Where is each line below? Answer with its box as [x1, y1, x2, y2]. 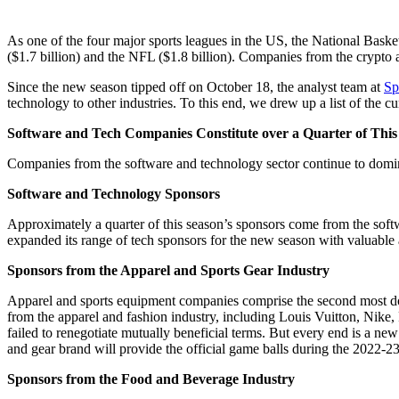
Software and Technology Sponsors [7, 185, 220, 201]
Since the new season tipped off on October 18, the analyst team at [7, 78, 384, 94]
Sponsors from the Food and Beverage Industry [7, 370, 295, 387]
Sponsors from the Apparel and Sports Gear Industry [7, 262, 330, 278]
